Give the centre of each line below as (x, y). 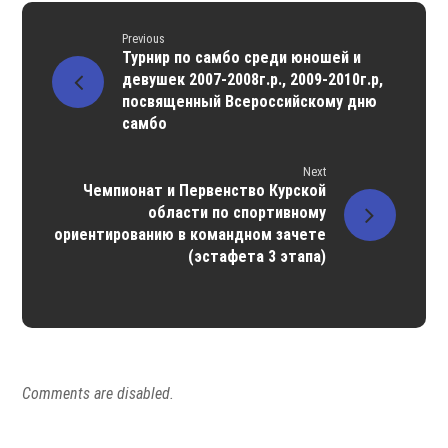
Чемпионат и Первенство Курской (204, 191)
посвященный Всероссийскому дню (250, 102)
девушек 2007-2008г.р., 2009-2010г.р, (253, 80)
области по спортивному (236, 213)
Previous (144, 39)
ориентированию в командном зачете (189, 235)
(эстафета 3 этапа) (256, 257)
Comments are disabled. (98, 394)
